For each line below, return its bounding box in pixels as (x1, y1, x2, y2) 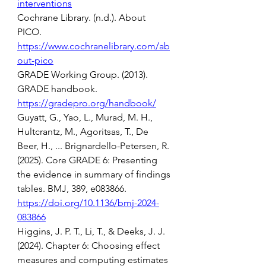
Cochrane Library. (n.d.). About (17, 12, 148, 23)
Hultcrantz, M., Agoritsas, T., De (17, 126, 151, 137)
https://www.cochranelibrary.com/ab (17, 40, 170, 52)
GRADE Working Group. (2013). (17, 69, 150, 80)
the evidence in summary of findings (17, 169, 173, 180)
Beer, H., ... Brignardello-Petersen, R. (17, 140, 172, 151)
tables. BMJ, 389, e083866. (17, 183, 129, 194)
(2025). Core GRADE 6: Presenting (17, 154, 160, 166)
